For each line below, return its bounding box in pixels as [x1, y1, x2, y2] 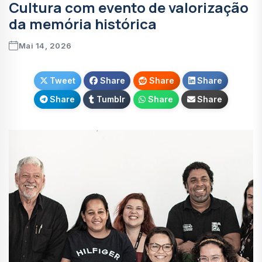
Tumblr [96, 94, 125, 105]
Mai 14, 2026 [18, 41, 72, 51]
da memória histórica [9, 14, 157, 34]
